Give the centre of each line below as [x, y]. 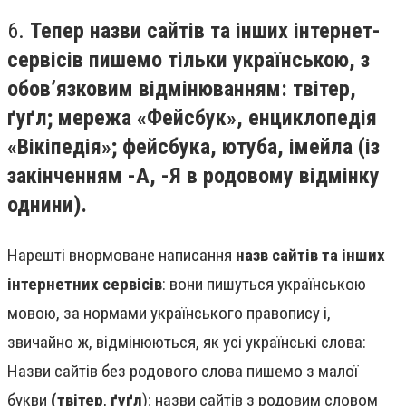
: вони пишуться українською [264, 284]
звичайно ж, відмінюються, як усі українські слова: [187, 342]
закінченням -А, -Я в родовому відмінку [193, 176]
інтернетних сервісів [85, 284]
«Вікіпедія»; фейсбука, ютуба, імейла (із [193, 147]
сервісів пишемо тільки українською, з [188, 60]
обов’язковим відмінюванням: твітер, [182, 89]
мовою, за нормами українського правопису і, [169, 313]
